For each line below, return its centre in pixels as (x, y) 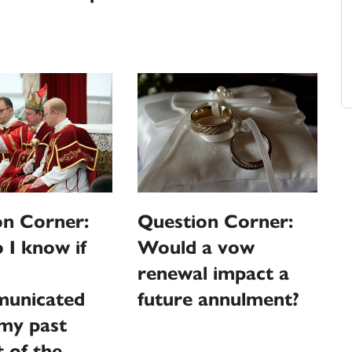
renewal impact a (214, 274)
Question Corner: (216, 222)
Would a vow (196, 248)
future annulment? (219, 300)
